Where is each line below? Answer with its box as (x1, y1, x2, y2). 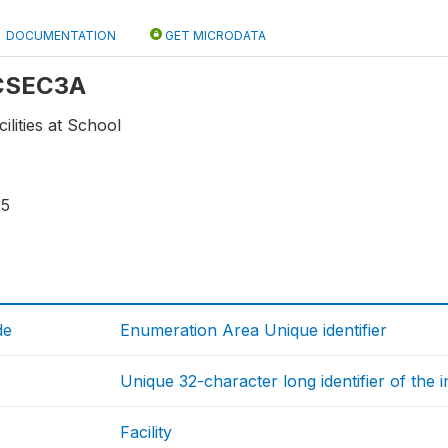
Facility (120, 422, 173, 443)
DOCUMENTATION (6, 28, 116, 43)
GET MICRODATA (162, 28, 266, 43)
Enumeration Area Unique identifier (120, 320, 388, 341)
